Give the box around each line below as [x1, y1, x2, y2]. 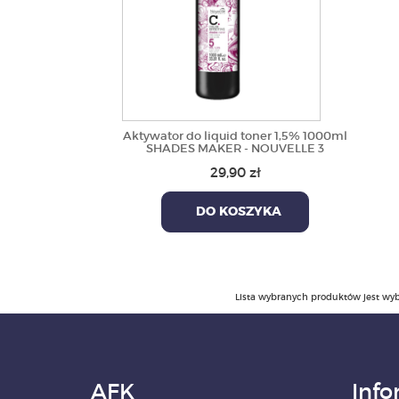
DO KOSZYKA [189, 206, 282, 218]
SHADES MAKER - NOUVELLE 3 [146, 141, 325, 156]
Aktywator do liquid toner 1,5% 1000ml [123, 128, 348, 143]
